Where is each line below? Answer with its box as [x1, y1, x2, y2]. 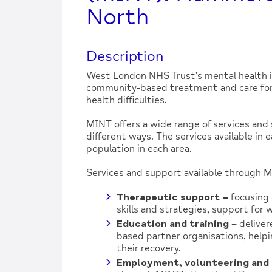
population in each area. [86, 142, 192, 155]
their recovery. [117, 242, 181, 254]
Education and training [117, 217, 229, 230]
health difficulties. [86, 93, 167, 106]
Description [86, 47, 163, 65]
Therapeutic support [117, 191, 220, 203]
